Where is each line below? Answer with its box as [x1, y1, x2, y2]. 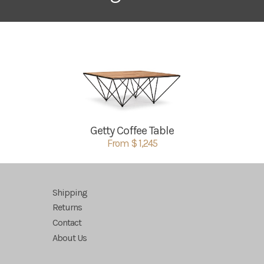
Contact [52, 216, 82, 228]
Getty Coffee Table [90, 124, 174, 138]
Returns [52, 202, 82, 213]
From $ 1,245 [107, 137, 157, 150]
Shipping [52, 186, 88, 198]
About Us [52, 232, 87, 243]
